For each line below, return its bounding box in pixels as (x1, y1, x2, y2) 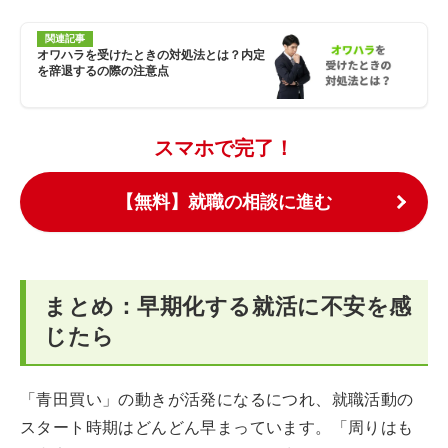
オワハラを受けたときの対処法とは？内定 (37, 48, 265, 62)
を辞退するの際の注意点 (37, 64, 169, 78)
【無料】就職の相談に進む (116, 191, 332, 212)
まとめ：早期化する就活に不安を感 (44, 294, 412, 319)
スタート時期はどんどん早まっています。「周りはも (20, 418, 414, 437)
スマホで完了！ (154, 136, 294, 160)
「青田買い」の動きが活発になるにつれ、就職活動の (20, 390, 414, 409)
